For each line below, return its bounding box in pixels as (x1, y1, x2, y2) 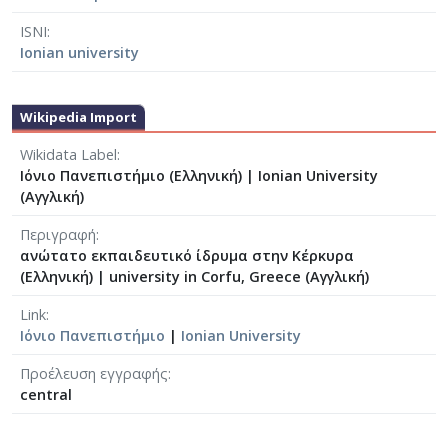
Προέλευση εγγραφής (20, 363, 168, 383)
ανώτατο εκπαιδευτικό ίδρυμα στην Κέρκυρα (20, 245, 354, 265)
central (20, 384, 72, 404)
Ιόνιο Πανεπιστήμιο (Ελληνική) (20, 165, 246, 185)
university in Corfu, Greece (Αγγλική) (109, 266, 369, 286)
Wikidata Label (20, 144, 117, 164)
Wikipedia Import (20, 107, 137, 126)
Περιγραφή (20, 224, 96, 244)
